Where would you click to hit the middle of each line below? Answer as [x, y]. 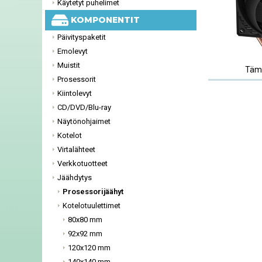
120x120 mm [89, 248]
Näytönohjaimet [84, 121]
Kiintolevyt [75, 93]
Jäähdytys [75, 177]
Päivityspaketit [82, 37]
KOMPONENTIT [103, 20]
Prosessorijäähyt [93, 192]
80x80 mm [85, 220]
